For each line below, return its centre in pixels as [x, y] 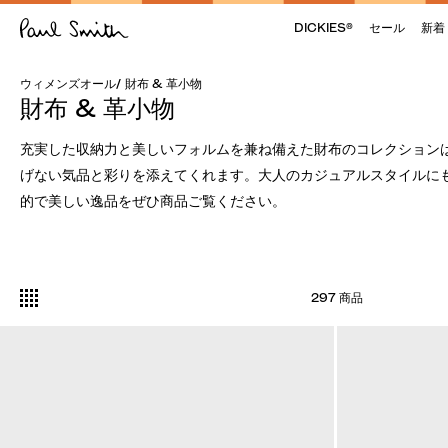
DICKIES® [323, 27]
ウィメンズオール [68, 83]
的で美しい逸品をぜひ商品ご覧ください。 [153, 201]
